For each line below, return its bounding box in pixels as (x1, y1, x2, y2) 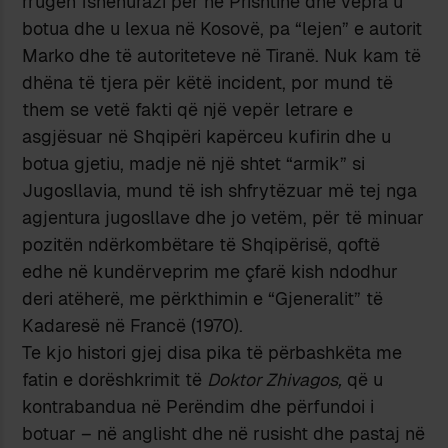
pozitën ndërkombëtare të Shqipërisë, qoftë (22, 232, 381, 256)
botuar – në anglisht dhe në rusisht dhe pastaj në (22, 421, 426, 445)
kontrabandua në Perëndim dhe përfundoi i (22, 394, 375, 418)
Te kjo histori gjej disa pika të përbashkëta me (22, 340, 403, 364)
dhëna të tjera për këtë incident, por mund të (22, 70, 394, 94)
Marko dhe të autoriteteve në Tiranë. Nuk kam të (22, 43, 422, 67)
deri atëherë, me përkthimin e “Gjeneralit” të (22, 286, 384, 310)
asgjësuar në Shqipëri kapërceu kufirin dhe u (22, 124, 392, 148)
